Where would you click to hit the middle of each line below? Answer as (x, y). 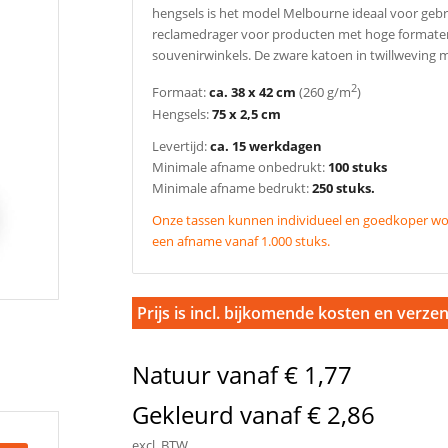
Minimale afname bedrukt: (232, 187)
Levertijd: (181, 145)
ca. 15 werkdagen (266, 145)
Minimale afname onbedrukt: (240, 166)
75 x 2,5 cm (247, 113)
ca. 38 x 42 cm (253, 92)
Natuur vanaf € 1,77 (242, 374)
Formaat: (181, 92)
